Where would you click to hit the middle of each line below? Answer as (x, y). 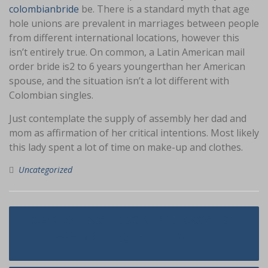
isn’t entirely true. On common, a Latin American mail (127, 52)
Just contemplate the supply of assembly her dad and (128, 118)
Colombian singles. (51, 95)
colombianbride (44, 9)
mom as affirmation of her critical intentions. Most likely (134, 133)
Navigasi (33, 208)
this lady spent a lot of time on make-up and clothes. (126, 147)
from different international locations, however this (124, 38)
